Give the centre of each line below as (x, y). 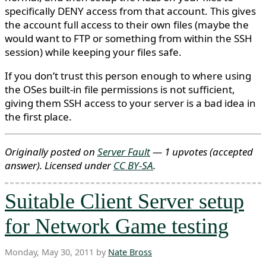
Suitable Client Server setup (124, 201)
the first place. (38, 116)
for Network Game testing (117, 226)
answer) (22, 165)
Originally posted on (51, 151)
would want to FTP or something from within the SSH (129, 38)
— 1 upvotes (180, 151)
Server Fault (124, 151)
